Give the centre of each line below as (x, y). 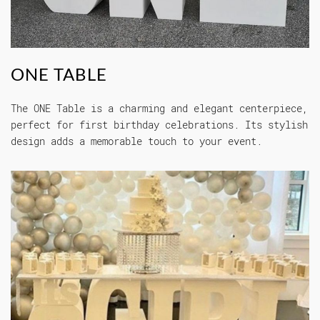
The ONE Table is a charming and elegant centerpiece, (159, 108)
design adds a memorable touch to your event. (136, 141)
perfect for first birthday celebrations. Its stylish (159, 124)
